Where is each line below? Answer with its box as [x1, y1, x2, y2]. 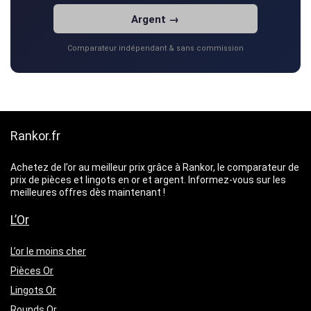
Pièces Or [10, 264, 53, 276]
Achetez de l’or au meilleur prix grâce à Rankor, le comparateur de [10, 161, 299, 173]
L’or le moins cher [10, 245, 86, 257]
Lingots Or [10, 284, 56, 296]
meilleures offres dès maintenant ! [10, 186, 165, 198]
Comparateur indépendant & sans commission [67, 43, 244, 53]
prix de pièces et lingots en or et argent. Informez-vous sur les [10, 174, 286, 185]
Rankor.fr [10, 128, 60, 143]
